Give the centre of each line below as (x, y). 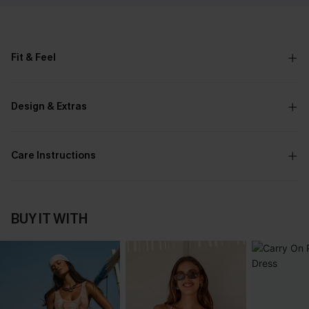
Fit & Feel (33, 58)
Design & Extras (49, 107)
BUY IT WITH (49, 219)
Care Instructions (53, 156)
